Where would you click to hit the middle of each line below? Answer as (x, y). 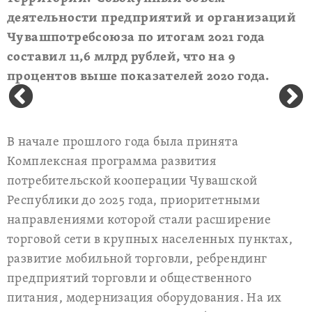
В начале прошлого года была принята (123, 142)
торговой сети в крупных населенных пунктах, (150, 240)
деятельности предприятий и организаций (152, 18)
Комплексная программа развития (112, 162)
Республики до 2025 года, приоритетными (134, 201)
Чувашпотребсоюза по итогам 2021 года (136, 38)
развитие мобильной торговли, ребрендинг (137, 259)
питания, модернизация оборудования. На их (145, 298)
